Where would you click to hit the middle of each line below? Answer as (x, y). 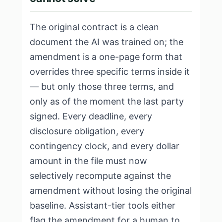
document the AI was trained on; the (107, 42)
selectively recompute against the (100, 176)
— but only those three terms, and (102, 86)
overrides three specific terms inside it (110, 72)
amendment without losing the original (111, 191)
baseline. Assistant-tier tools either (103, 205)
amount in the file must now (88, 161)
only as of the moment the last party (107, 101)
